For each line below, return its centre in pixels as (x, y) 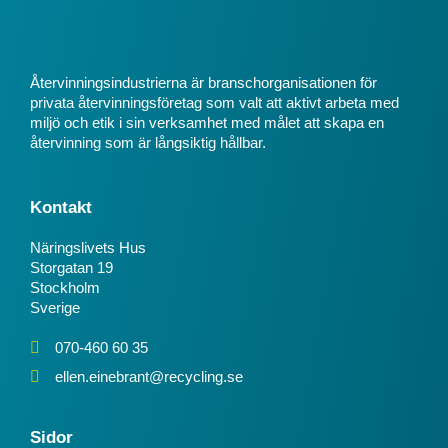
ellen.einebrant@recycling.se (149, 377)
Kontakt (61, 207)
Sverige (55, 307)
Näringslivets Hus (88, 247)
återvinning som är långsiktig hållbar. (148, 143)
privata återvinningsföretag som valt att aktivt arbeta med (214, 103)
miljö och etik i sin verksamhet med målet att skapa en (207, 123)
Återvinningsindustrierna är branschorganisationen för (203, 83)
